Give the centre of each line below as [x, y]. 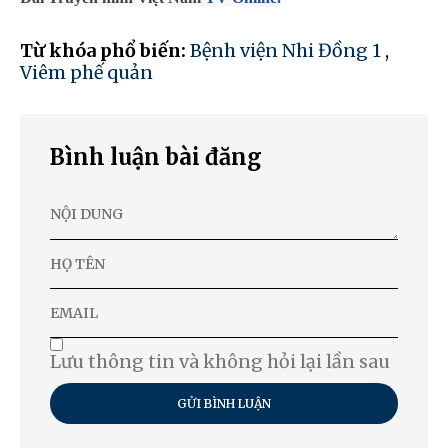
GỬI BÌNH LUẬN [224, 404]
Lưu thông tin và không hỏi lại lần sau [220, 362]
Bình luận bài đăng [156, 157]
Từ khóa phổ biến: [105, 51]
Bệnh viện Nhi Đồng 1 [285, 51]
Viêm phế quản [86, 73]
